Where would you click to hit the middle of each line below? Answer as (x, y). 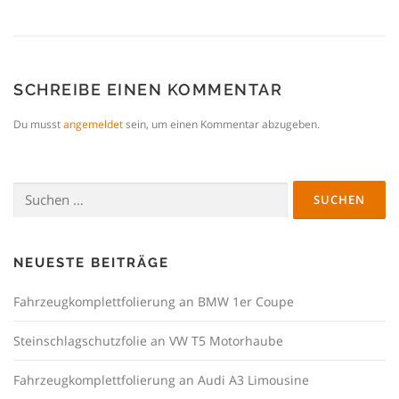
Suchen (31, 190)
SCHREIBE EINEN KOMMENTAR (148, 90)
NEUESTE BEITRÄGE (91, 263)
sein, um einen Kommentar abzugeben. (221, 125)
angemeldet (93, 125)
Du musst (38, 125)
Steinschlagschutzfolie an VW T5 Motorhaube (148, 341)
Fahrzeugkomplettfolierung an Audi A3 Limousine (161, 380)
